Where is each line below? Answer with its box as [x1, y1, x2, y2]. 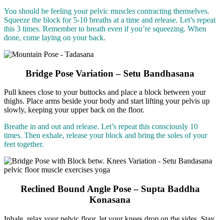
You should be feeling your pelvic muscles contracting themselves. [4, 7, 209, 16]
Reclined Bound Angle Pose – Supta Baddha [20, 184, 200, 194]
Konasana [89, 194, 131, 205]
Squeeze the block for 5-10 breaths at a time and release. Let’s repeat [4, 16, 216, 25]
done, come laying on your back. [4, 33, 106, 42]
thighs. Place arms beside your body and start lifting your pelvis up [4, 97, 210, 106]
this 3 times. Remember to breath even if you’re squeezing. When [4, 25, 206, 33]
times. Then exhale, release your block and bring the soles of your [4, 131, 207, 140]
